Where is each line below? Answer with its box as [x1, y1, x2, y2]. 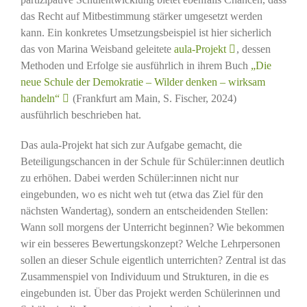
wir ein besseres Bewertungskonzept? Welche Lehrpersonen [20, 238, 280, 250]
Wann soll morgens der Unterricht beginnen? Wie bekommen [20, 221, 284, 234]
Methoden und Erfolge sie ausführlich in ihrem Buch [20, 60, 251, 72]
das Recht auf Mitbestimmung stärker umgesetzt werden [20, 10, 262, 23]
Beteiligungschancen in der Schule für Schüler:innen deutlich [20, 156, 284, 168]
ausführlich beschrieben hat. [20, 109, 141, 121]
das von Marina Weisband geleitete [20, 43, 174, 56]
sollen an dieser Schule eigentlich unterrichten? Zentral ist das [20, 254, 286, 267]
